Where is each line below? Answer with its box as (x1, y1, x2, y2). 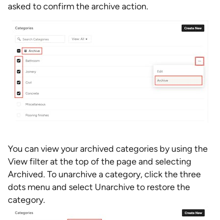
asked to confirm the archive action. (8, 1, 148, 12)
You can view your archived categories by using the (8, 143, 208, 154)
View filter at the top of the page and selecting (8, 156, 192, 167)
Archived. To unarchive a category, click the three (8, 169, 201, 180)
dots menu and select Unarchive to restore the (8, 182, 190, 192)
